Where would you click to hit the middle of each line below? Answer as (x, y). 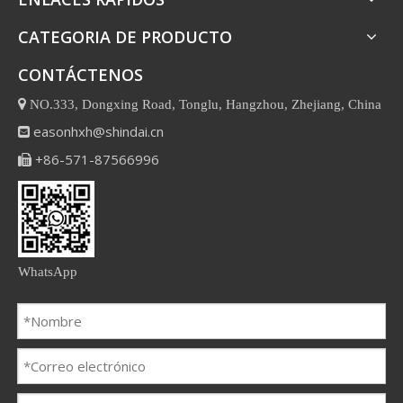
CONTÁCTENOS (81, 75)
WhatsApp (48, 271)
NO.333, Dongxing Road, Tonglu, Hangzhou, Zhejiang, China (204, 104)
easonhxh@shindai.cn (99, 131)
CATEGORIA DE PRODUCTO (125, 37)
